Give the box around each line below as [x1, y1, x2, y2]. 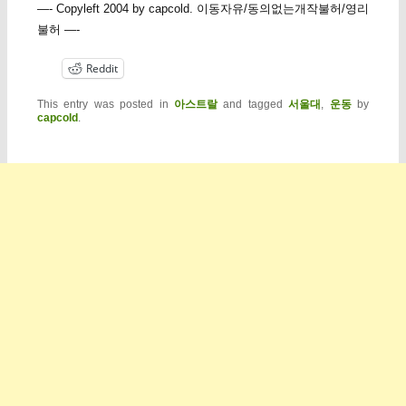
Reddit [85, 60, 118, 76]
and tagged [217, 97, 289, 111]
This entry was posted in [36, 97, 174, 111]
